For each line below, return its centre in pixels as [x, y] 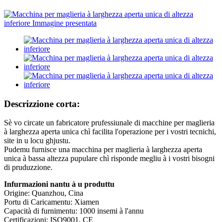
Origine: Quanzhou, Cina [44, 193]
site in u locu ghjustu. [37, 141]
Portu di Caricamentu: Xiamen [52, 202]
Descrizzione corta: [42, 104]
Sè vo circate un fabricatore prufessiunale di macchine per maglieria [109, 123]
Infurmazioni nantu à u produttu [59, 184]
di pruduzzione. [28, 167]
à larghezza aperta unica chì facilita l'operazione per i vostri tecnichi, [110, 132]
